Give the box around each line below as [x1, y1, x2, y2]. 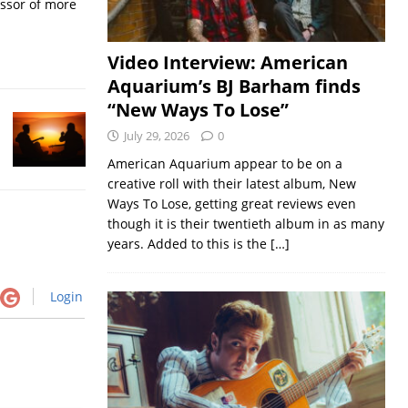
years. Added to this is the [107, 235, 270, 253]
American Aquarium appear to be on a [107, 155, 342, 173]
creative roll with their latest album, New [107, 175, 356, 193]
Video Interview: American [107, 50, 348, 76]
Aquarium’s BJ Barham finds [107, 74, 361, 99]
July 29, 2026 [123, 127, 189, 145]
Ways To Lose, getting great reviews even [107, 195, 356, 213]
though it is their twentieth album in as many [107, 215, 384, 233]
